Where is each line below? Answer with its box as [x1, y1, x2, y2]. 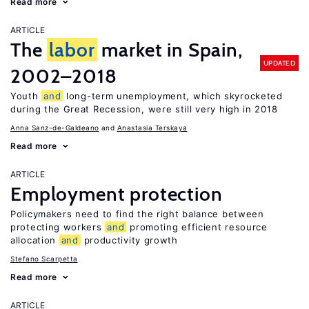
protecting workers [10, 221, 106, 232]
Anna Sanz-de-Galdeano [10, 123, 99, 132]
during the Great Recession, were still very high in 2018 [10, 103, 278, 114]
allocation [10, 235, 59, 246]
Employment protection [10, 182, 223, 206]
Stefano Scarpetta [10, 255, 78, 263]
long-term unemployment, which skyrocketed [63, 90, 283, 101]
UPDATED [263, 58, 295, 68]
